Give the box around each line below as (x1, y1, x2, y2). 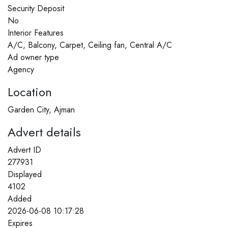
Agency (8, 63, 34, 75)
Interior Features (8, 26, 64, 39)
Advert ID (8, 144, 41, 156)
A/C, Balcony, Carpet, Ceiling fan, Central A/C (8, 39, 172, 51)
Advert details (8, 123, 81, 141)
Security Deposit (8, 2, 64, 14)
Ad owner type (8, 51, 59, 63)
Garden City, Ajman (8, 103, 75, 116)
